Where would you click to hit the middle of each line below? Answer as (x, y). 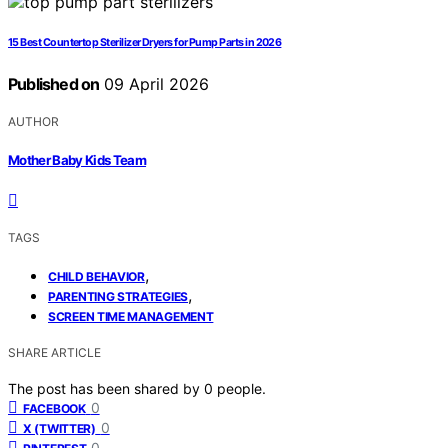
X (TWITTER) (59, 428)
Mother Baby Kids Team (77, 159)
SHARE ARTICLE (54, 352)
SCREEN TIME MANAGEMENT (131, 316)
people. (241, 388)
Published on (54, 84)
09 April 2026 (154, 84)
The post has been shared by (106, 388)
